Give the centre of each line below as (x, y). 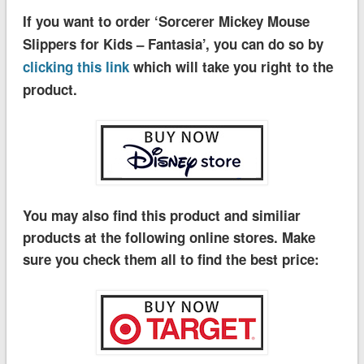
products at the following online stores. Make (169, 237)
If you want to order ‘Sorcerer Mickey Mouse (166, 21)
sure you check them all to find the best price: (171, 259)
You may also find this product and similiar (161, 215)
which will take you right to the (231, 66)
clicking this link (76, 66)
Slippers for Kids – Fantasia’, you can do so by (173, 43)
